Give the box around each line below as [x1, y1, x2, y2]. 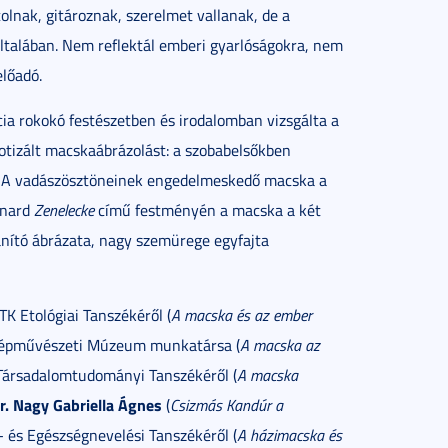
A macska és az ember [171, 304, 312, 326]
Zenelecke [34, 199, 94, 221]
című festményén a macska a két [94, 199, 321, 221]
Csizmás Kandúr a [170, 394, 283, 416]
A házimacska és [237, 424, 342, 446]
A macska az [240, 334, 320, 356]
